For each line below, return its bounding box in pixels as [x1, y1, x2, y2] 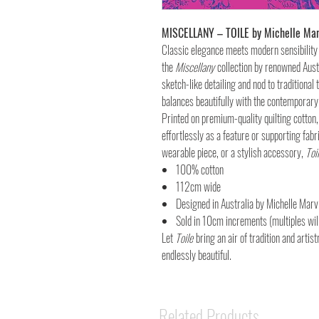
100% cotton [176, 161, 224, 178]
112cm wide [176, 178, 221, 195]
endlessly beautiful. [162, 246, 231, 263]
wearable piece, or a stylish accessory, [162, 144, 305, 161]
